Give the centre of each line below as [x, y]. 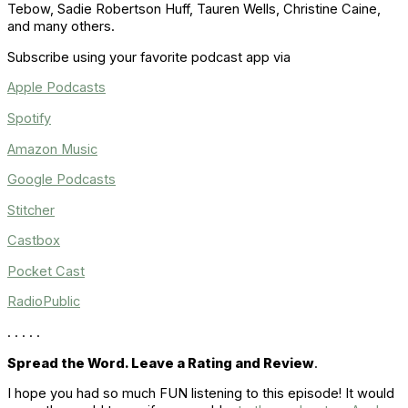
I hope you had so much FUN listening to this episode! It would [201, 394]
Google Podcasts [61, 180]
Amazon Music [52, 149]
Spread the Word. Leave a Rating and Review [161, 363]
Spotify [29, 118]
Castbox [34, 241]
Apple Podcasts [56, 88]
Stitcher [31, 210]
